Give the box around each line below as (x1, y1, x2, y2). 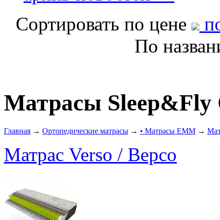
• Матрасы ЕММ (140, 126, 195, 135)
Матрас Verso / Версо (4, 143, 177, 165)
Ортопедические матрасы (42, 126, 128, 135)
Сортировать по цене (16, 13, 192, 34)
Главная (4, 126, 30, 135)
